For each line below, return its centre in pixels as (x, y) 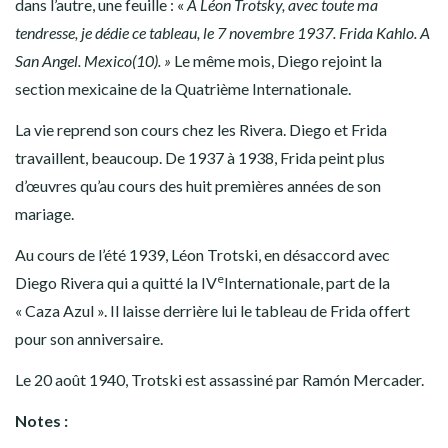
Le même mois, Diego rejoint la (278, 60)
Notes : (41, 420)
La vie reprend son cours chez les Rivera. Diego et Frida (201, 129)
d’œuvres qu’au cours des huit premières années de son (198, 185)
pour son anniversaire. (90, 338)
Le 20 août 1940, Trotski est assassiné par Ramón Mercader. (221, 379)
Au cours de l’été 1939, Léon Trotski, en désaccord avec (202, 254)
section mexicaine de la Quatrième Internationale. (183, 88)
